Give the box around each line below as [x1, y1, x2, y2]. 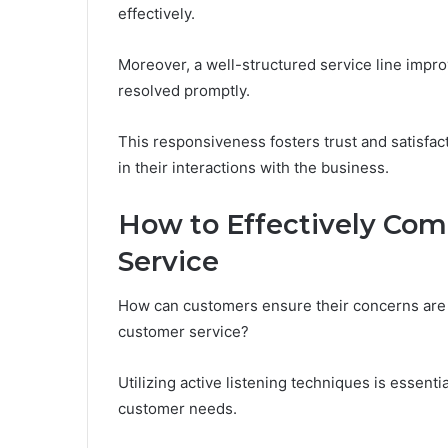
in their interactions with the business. [118, 157, 389, 177]
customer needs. [118, 399, 237, 419]
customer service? [118, 322, 249, 342]
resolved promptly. [118, 80, 250, 100]
